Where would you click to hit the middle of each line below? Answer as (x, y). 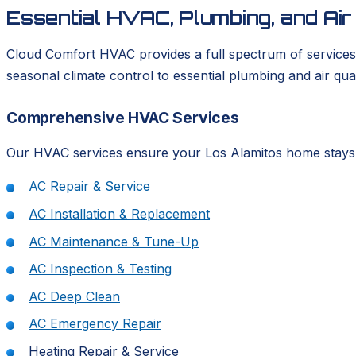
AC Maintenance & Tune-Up (114, 241)
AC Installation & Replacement (119, 214)
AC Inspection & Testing (100, 269)
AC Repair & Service (89, 186)
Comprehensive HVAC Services (123, 118)
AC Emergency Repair (95, 324)
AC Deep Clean (74, 296)
